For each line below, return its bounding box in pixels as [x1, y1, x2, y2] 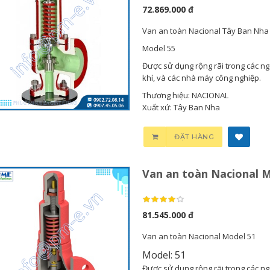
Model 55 [142, 43, 175, 54]
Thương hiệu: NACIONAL [142, 90, 228, 101]
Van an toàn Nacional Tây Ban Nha [142, 25, 269, 36]
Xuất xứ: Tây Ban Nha [142, 102, 220, 113]
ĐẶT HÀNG [174, 133, 215, 141]
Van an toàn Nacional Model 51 [142, 231, 256, 242]
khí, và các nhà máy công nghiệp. [142, 72, 261, 83]
